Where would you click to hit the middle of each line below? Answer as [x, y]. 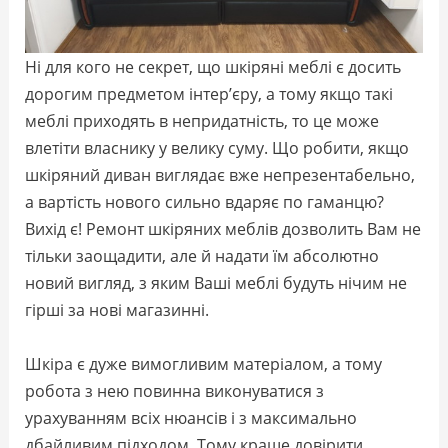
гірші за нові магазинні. [117, 310]
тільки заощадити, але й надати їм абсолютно [202, 256]
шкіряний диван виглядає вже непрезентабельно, [220, 175]
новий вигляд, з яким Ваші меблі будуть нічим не [216, 283]
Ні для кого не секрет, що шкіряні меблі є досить [213, 67]
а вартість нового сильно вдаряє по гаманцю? [205, 202]
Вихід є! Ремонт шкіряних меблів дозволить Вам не [223, 229]
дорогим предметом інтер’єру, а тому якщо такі [209, 94]
